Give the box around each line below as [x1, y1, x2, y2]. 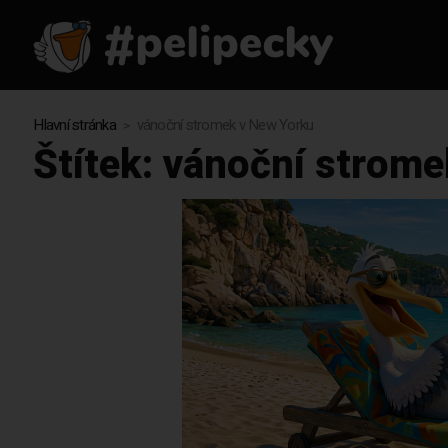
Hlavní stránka [33, 114, 116, 137]
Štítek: [33, 136, 164, 196]
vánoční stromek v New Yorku [136, 114, 314, 137]
